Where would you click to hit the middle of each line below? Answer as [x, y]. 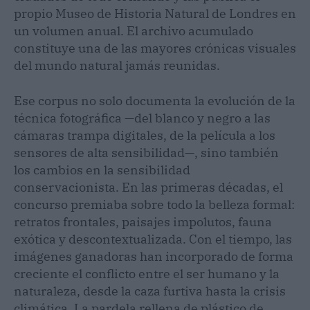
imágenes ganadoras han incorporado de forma [154, 256]
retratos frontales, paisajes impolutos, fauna [143, 221]
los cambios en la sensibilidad [102, 170]
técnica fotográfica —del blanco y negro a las [142, 118]
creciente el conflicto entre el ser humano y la [147, 273]
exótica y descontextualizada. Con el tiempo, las [153, 239]
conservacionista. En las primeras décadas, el [148, 187]
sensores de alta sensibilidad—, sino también [146, 152]
